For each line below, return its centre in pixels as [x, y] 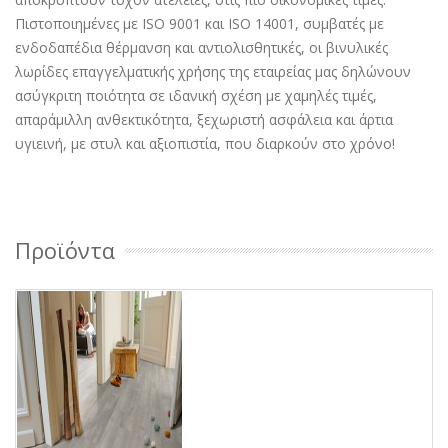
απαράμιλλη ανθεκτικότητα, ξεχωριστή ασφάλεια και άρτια [204, 119]
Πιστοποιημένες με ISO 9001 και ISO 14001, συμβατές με [199, 23]
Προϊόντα [65, 250]
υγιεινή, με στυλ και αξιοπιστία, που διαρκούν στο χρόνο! [205, 143]
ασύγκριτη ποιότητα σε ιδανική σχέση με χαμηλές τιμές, [196, 95]
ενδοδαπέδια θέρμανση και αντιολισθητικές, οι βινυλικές [201, 47]
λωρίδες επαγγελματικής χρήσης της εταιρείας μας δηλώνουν [213, 71]
